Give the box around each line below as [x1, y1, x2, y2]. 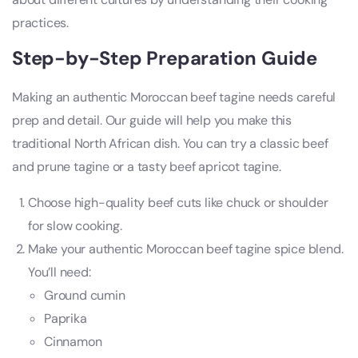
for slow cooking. [28, 217, 122, 235]
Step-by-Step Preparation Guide [12, 46, 317, 71]
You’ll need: [28, 264, 91, 281]
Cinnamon [44, 333, 102, 351]
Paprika [44, 310, 87, 328]
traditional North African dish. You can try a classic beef [12, 135, 328, 153]
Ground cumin [44, 287, 125, 304]
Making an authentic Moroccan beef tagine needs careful [12, 89, 336, 106]
